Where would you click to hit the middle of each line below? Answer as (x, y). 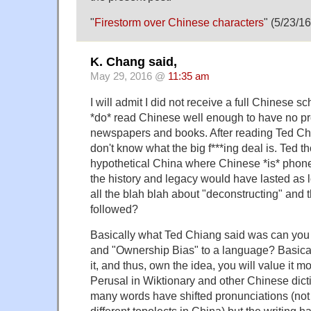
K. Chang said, (134, 61)
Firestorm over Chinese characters (179, 23)
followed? (114, 209)
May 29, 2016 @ (129, 76)
